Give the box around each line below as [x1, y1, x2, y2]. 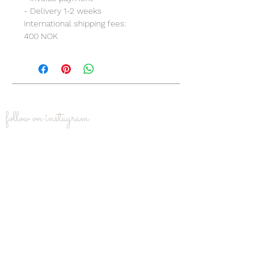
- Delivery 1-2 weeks [24, 6, 101, 16]
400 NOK [24, 31, 58, 41]
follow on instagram [5, 108, 89, 130]
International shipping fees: [24, 19, 126, 29]
